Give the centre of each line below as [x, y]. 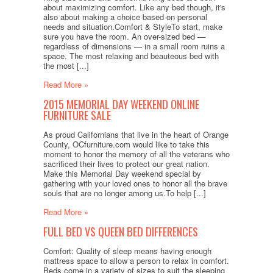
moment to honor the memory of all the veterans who [136, 154]
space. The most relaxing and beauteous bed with [131, 56]
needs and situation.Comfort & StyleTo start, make [133, 27]
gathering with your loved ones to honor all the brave [135, 183]
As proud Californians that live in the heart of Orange [136, 135]
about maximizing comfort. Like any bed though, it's [134, 7]
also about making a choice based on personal [125, 17]
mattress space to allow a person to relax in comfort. [136, 261]
